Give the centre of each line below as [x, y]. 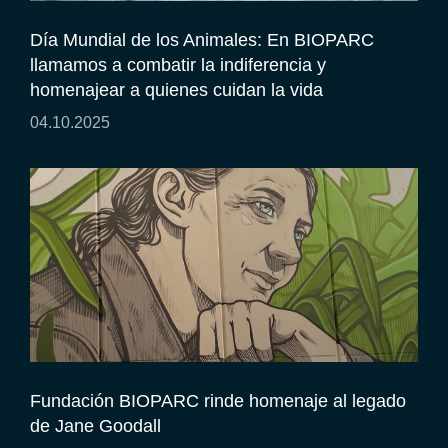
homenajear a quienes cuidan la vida [176, 89]
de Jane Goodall [95, 425]
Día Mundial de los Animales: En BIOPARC [202, 39]
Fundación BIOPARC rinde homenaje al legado [218, 400]
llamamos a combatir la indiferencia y [178, 64]
